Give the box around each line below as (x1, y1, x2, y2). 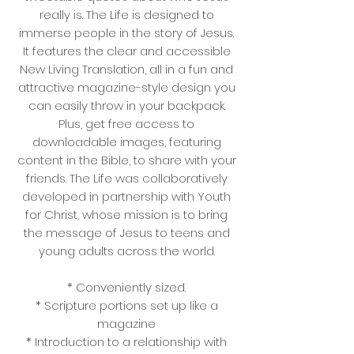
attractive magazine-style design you (17, 79, 235, 96)
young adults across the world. (38, 243, 215, 259)
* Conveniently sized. (67, 279, 186, 296)
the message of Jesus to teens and (23, 224, 230, 241)
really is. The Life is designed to (39, 6, 214, 23)
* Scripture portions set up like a (35, 297, 218, 314)
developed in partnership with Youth (22, 188, 231, 205)
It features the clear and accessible (22, 43, 231, 59)
